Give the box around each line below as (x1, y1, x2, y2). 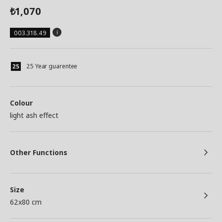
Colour (10, 98, 33, 108)
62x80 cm (10, 197, 42, 207)
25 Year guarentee (26, 62, 78, 70)
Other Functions (10, 148, 67, 157)
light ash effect (10, 111, 58, 120)
